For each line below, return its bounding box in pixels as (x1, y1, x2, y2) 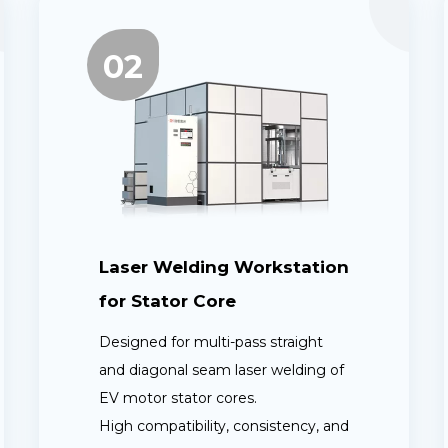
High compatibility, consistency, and (99, 417, 349, 436)
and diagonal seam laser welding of (99, 361, 344, 380)
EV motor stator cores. (99, 389, 257, 408)
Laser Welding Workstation (99, 257, 349, 278)
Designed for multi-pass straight (99, 333, 323, 352)
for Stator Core (99, 291, 236, 312)
